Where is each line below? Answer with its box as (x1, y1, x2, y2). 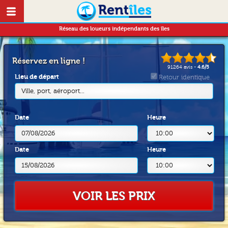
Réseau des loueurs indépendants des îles (59, 25, 169, 32)
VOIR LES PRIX (72, 189, 155, 203)
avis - (182, 64, 198, 70)
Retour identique (158, 74, 210, 81)
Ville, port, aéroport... (21, 88, 85, 95)
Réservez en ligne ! (12, 56, 85, 66)
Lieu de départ (15, 73, 60, 80)
